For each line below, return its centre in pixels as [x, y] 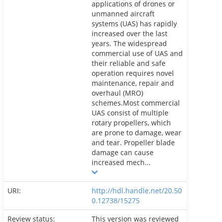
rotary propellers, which [131, 123]
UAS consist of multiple [130, 113]
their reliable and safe [129, 63]
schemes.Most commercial [136, 103]
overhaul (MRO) [117, 93]
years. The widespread [129, 43]
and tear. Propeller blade [133, 142]
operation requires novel [133, 73]
